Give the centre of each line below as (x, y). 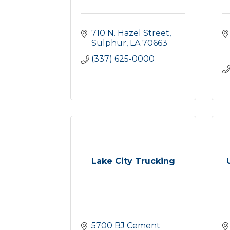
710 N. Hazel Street (130, 33)
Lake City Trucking (133, 161)
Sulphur (109, 43)
